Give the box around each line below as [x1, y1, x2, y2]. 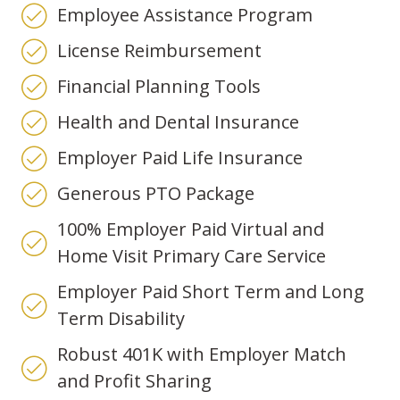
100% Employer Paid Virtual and [57, 217, 324, 242]
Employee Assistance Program [57, 3, 312, 28]
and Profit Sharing [57, 369, 212, 394]
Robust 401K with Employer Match [57, 342, 346, 367]
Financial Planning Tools [57, 74, 261, 99]
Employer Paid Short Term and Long [57, 279, 364, 304]
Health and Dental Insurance [57, 110, 299, 135]
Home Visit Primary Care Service [57, 244, 326, 269]
